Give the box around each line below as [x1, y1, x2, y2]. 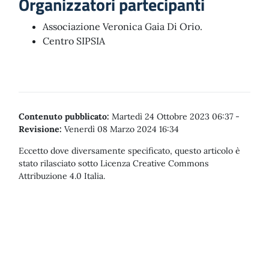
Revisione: [19, 124, 62, 134]
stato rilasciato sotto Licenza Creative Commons [19, 158, 209, 169]
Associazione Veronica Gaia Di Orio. [43, 20, 202, 32]
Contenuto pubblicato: [19, 111, 109, 122]
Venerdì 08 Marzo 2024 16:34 [62, 124, 179, 134]
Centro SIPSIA [43, 35, 105, 47]
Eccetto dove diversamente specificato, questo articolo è [19, 145, 240, 156]
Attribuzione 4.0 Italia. [19, 171, 105, 181]
